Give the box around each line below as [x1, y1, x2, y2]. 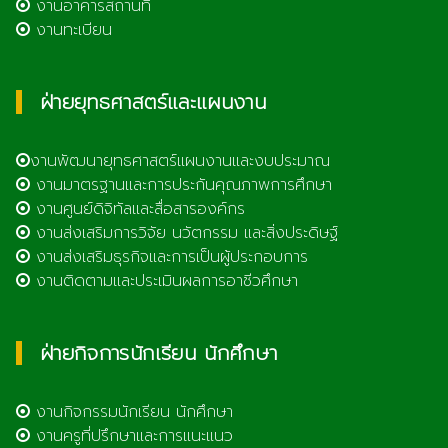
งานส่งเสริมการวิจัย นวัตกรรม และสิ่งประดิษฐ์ [30, 220, 338, 245]
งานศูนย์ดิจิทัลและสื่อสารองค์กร [30, 196, 245, 221]
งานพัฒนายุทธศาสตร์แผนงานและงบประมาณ [30, 148, 330, 173]
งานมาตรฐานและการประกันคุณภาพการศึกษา [30, 172, 332, 197]
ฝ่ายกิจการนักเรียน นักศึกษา [40, 337, 278, 368]
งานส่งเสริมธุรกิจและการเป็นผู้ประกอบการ [30, 244, 308, 269]
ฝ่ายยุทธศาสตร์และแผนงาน [40, 86, 266, 117]
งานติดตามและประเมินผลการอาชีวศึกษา [30, 268, 298, 293]
